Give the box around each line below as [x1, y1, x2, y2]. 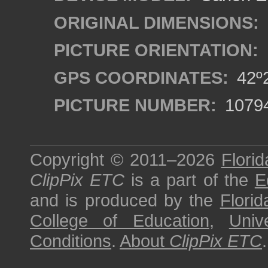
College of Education [30, 211, 209, 230]
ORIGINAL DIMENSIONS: [54, 13, 259, 32]
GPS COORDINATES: [54, 68, 229, 87]
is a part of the [124, 170, 255, 190]
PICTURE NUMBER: [54, 95, 217, 115]
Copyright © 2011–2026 [30, 150, 221, 169]
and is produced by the [30, 190, 220, 210]
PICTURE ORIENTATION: [54, 40, 258, 60]
